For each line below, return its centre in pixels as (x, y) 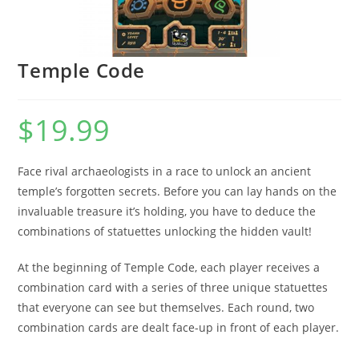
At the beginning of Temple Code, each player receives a (169, 267)
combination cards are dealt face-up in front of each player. (179, 327)
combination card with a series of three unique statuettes (173, 287)
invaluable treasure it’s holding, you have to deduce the (167, 211)
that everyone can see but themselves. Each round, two (166, 307)
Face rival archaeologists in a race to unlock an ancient (165, 171)
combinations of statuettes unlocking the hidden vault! (165, 231)
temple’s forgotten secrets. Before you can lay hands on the (177, 191)
